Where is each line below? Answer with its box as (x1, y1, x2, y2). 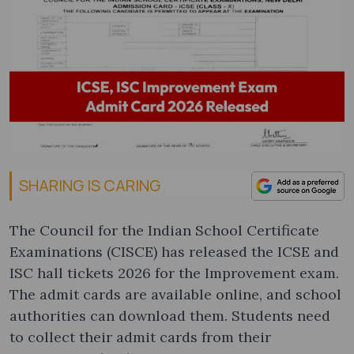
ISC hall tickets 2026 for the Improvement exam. (9, 263, 339, 282)
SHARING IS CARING (18, 175, 160, 196)
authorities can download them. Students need (9, 306, 330, 325)
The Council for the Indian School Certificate (9, 220, 319, 239)
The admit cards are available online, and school (9, 284, 341, 303)
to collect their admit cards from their (9, 327, 271, 346)
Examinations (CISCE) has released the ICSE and (9, 242, 339, 261)
